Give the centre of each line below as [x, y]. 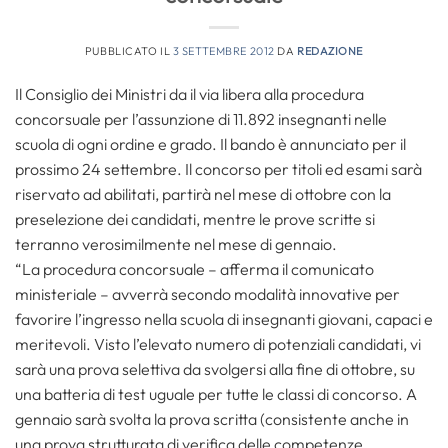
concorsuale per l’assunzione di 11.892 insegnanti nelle [201, 119]
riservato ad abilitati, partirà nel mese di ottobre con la [203, 194]
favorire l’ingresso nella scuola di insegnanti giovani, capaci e [224, 319]
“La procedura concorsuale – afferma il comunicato [194, 269]
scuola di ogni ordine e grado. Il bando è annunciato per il [210, 144]
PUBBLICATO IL [128, 51]
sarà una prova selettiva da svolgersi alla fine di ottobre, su [215, 369]
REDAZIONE [330, 51]
